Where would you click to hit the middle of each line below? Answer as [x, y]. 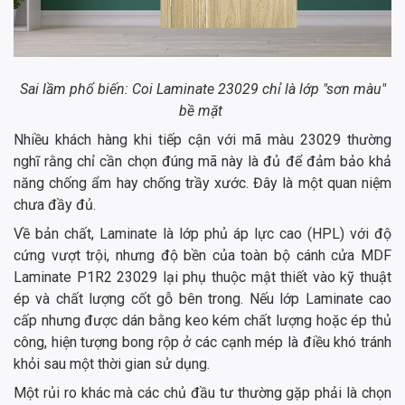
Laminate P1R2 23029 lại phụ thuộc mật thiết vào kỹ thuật [202, 278]
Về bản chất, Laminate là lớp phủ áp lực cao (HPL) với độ [202, 234]
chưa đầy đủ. [55, 205]
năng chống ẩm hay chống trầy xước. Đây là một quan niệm [202, 184]
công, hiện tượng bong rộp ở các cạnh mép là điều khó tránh [202, 343]
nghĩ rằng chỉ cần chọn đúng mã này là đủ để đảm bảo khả [202, 162]
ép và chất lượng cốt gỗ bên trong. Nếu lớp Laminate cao [202, 299]
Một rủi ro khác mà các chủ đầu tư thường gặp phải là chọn [202, 393]
